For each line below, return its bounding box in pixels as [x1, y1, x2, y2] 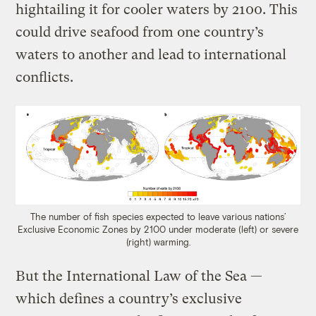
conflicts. [16, 69, 74, 86]
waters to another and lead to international [16, 47, 287, 63]
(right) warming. [126, 236, 190, 248]
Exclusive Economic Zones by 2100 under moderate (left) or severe [18, 224, 298, 236]
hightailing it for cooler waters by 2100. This [16, 1, 298, 18]
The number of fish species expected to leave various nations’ [30, 211, 286, 223]
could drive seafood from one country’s [16, 24, 265, 41]
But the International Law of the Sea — [16, 268, 263, 285]
